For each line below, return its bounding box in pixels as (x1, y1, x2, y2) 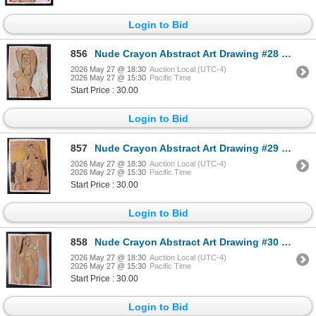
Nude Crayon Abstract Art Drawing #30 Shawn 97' (95, 236, 281, 248)
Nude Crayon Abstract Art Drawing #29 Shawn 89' (95, 142, 281, 154)
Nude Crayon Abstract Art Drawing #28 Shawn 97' (95, 48, 281, 60)
